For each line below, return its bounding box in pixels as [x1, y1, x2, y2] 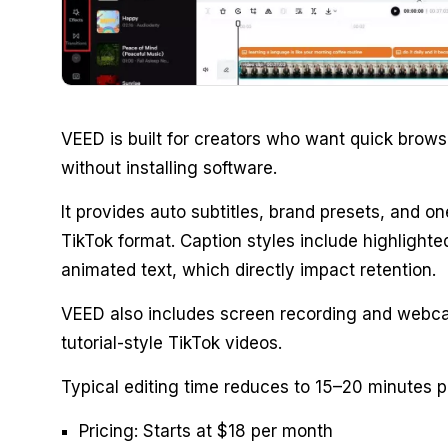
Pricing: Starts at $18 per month [78, 421, 333, 442]
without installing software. [60, 158, 277, 179]
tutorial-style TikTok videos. [60, 333, 282, 354]
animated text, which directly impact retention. [60, 260, 436, 281]
